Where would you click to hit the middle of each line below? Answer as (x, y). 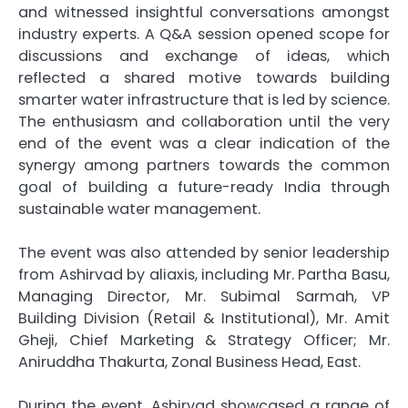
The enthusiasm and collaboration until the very (204, 122)
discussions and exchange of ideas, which (204, 56)
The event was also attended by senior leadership (204, 253)
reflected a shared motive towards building (204, 78)
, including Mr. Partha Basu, (292, 275)
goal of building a (98, 188)
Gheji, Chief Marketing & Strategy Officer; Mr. (204, 341)
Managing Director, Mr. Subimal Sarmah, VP (204, 297)
